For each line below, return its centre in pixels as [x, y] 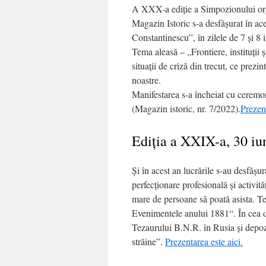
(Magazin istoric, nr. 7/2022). [186, 108]
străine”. [148, 241]
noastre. [146, 80]
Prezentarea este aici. [204, 241]
